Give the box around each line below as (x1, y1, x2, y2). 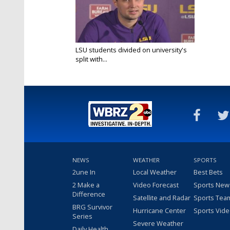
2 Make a (72, 180, 100, 189)
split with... (75, 54, 107, 64)
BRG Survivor (72, 202, 112, 212)
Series (72, 211, 92, 221)
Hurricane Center (133, 205, 186, 215)
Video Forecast (133, 180, 179, 189)
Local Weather (133, 167, 177, 177)
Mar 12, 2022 (75, 63, 109, 71)
